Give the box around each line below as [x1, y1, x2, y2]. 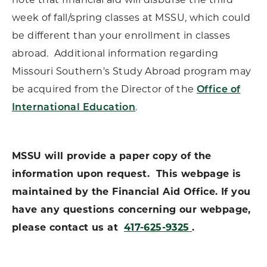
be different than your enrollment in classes [12, 32, 231, 41]
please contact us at [12, 223, 122, 233]
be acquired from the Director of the [12, 85, 197, 95]
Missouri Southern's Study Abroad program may [12, 67, 252, 77]
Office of [196, 85, 241, 95]
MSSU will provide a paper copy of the [12, 152, 212, 162]
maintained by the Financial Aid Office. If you [12, 188, 251, 197]
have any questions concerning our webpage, [12, 206, 251, 215]
